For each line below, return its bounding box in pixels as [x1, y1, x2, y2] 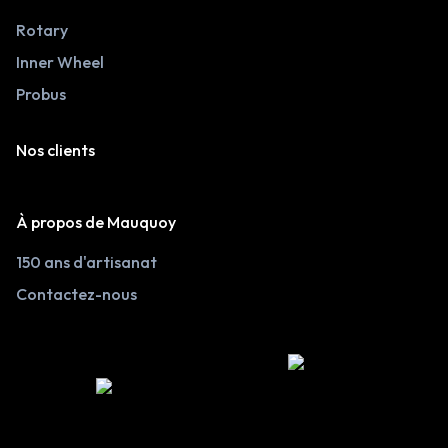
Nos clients [16, 140, 95, 161]
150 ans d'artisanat [16, 252, 157, 273]
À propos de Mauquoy [16, 212, 176, 233]
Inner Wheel [16, 52, 104, 73]
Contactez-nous [16, 284, 137, 305]
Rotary [16, 20, 68, 41]
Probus [16, 84, 66, 105]
